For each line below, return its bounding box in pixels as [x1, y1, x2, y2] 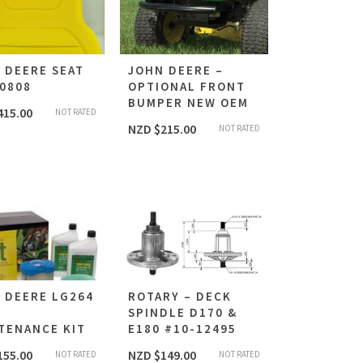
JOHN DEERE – [128, 62, 224, 79]
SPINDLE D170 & [128, 305, 237, 321]
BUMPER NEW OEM [128, 95, 249, 111]
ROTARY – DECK [128, 288, 232, 305]
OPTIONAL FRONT [128, 79, 246, 95]
